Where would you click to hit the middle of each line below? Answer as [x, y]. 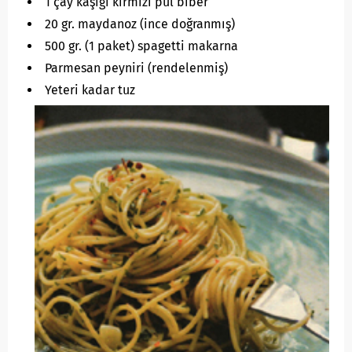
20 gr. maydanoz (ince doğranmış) [140, 24]
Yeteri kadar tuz [90, 90]
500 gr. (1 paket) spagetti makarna [141, 46]
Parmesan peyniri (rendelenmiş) [136, 68]
